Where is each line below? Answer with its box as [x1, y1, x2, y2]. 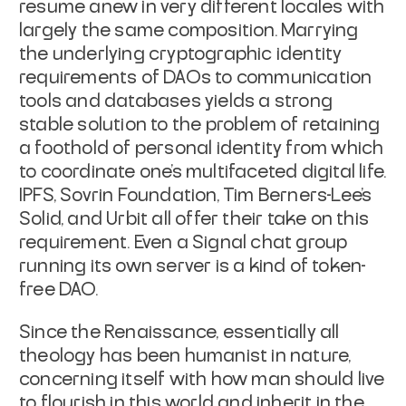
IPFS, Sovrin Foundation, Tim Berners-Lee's [19, 186, 372, 205]
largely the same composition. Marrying [19, 21, 359, 40]
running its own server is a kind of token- [19, 256, 367, 275]
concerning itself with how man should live [19, 370, 385, 389]
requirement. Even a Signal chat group [19, 233, 348, 252]
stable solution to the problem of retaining [19, 115, 381, 134]
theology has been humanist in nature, [19, 346, 352, 365]
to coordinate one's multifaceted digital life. [19, 162, 387, 181]
